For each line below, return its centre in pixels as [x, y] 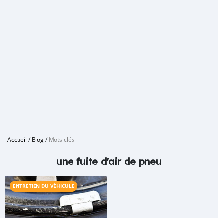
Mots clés [62, 139]
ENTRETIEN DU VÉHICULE [44, 186]
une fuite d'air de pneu [109, 161]
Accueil [17, 139]
